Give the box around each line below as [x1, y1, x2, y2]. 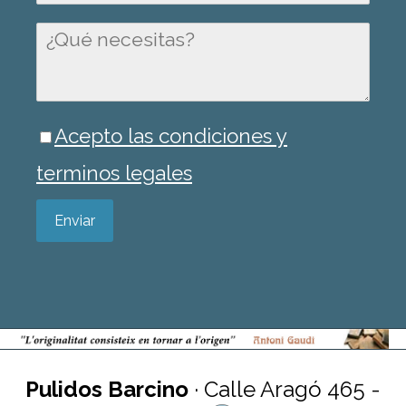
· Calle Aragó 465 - [188, 375, 381, 402]
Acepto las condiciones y [54, 123, 287, 148]
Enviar [54, 211, 95, 229]
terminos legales [36, 160, 192, 185]
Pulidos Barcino [25, 375, 188, 402]
